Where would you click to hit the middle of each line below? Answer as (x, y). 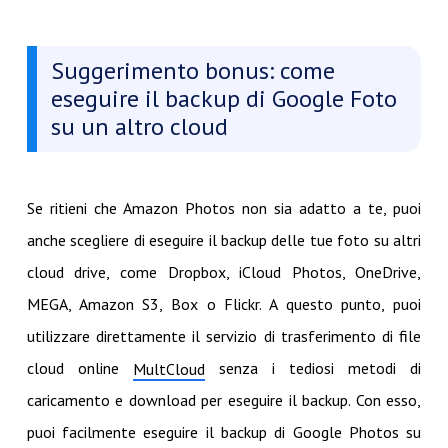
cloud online (79, 368)
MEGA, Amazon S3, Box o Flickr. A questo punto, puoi (224, 304)
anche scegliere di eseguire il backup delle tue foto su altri (224, 240)
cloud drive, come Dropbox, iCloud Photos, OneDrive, (224, 272)
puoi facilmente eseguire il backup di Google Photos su (224, 432)
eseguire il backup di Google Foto (223, 98)
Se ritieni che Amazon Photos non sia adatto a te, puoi (224, 208)
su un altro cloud (139, 126)
